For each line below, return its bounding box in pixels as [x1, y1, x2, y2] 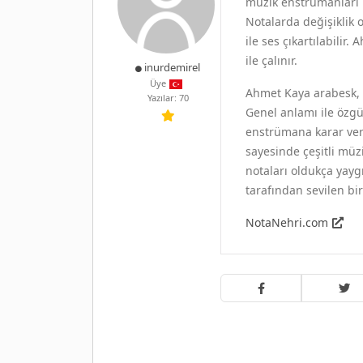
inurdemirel [144, 59, 201, 75]
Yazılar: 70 [147, 91, 189, 104]
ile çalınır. [245, 52, 297, 68]
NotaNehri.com [245, 214, 328, 230]
